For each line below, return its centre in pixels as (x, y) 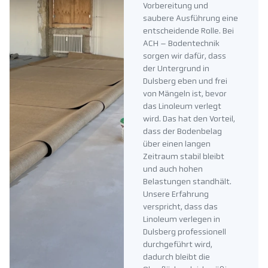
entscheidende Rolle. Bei (188, 32)
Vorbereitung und (175, 7)
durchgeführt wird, (177, 245)
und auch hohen (173, 170)
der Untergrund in (176, 69)
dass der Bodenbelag (182, 132)
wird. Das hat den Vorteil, (189, 120)
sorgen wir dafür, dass (184, 57)
